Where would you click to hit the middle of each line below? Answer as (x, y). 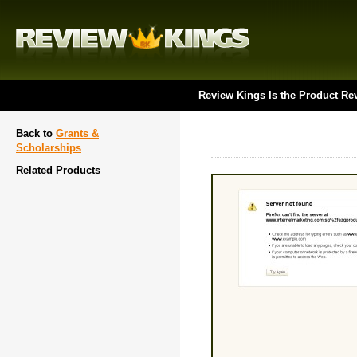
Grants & (77, 133)
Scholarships (49, 148)
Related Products (58, 170)
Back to (36, 133)
